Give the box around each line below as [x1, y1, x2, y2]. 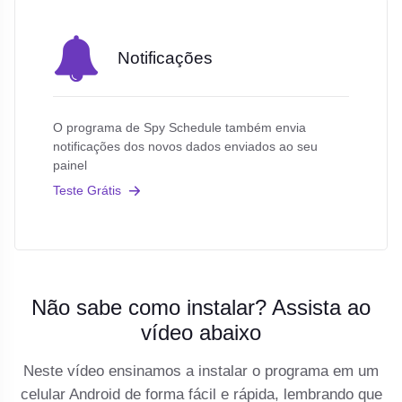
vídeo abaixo [141, 320, 261, 345]
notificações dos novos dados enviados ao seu [52, 139, 318, 154]
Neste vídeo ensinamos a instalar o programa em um [23, 363, 379, 380]
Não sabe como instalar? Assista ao [31, 295, 371, 320]
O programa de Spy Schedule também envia [52, 120, 306, 135]
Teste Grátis [52, 182, 121, 197]
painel [52, 158, 87, 173]
